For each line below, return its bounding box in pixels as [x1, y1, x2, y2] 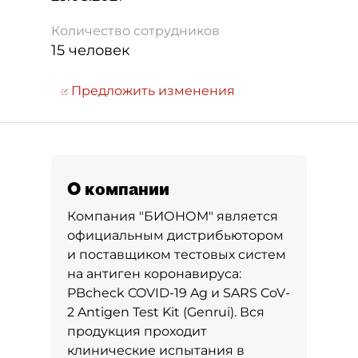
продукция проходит [67, 324, 207, 339]
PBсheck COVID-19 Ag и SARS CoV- [67, 285, 290, 300]
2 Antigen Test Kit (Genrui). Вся [67, 304, 265, 320]
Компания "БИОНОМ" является [67, 209, 278, 224]
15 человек [51, 42, 129, 59]
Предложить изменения [68, 83, 235, 98]
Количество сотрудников [51, 23, 220, 38]
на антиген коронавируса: [67, 266, 241, 281]
